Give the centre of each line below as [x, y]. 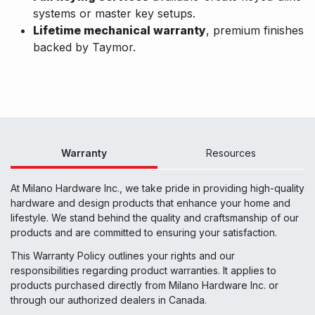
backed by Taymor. [84, 47]
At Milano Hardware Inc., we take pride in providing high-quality [157, 188]
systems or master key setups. [114, 14]
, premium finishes [255, 31]
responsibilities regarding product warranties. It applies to [143, 271]
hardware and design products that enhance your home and [150, 203]
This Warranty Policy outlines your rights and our [123, 256]
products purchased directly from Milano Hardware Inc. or [144, 285]
